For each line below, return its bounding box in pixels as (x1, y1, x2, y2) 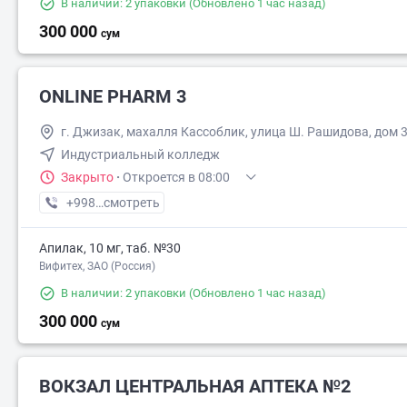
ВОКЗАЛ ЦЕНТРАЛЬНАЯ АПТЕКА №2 (39, 375, 351, 397)
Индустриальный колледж (61, 147, 220, 162)
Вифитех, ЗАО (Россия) (39, 260, 155, 273)
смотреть (104, 195, 160, 210)
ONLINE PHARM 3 (39, 85, 186, 107)
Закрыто (61, 170, 114, 184)
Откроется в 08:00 (123, 170, 230, 184)
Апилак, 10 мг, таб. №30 (39, 241, 181, 255)
